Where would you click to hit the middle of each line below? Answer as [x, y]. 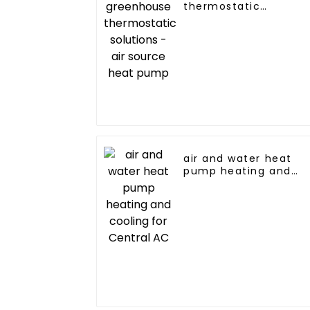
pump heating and [237, 171]
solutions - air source [246, 19]
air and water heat [238, 159]
